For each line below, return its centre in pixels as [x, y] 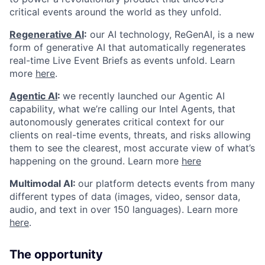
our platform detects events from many [167, 183]
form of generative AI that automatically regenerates [127, 47]
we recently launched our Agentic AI [144, 96]
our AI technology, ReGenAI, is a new [171, 34]
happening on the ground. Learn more [96, 161]
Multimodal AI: [43, 183]
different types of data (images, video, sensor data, [125, 196]
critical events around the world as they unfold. [115, 12]
